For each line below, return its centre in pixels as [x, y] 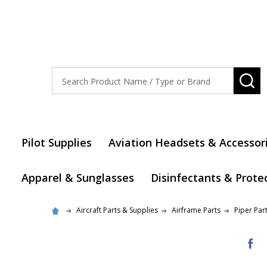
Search [67, 74]
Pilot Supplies [57, 142]
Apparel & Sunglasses [78, 178]
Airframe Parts [196, 210]
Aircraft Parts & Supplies [117, 210]
